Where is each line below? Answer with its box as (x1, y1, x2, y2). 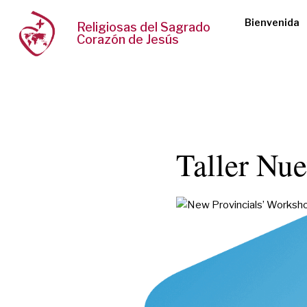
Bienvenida (245, 16, 299, 29)
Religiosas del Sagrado (77, 20, 211, 35)
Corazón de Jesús (77, 32, 180, 47)
